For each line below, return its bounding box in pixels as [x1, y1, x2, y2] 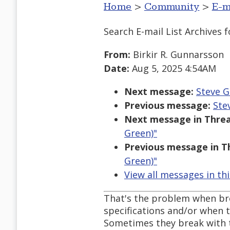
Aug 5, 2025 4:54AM [129, 62, 216, 75]
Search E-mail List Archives [104, 25, 222, 37]
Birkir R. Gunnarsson [130, 48, 224, 61]
